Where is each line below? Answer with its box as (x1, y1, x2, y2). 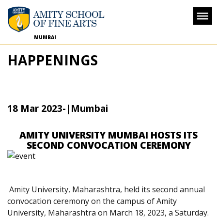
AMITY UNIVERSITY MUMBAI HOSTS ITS (19, 128, 198, 141)
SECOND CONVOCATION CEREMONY (26, 139, 191, 152)
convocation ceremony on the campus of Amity (7, 196, 177, 206)
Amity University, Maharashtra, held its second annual (7, 184, 205, 195)
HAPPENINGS (7, 51, 98, 69)
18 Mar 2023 (7, 102, 62, 115)
